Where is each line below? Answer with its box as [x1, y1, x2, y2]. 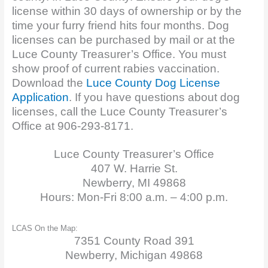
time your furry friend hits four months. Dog [11, 19, 229, 32]
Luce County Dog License [86, 76, 220, 89]
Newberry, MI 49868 [82, 176, 186, 189]
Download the [11, 76, 86, 89]
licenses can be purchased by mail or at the [11, 33, 235, 46]
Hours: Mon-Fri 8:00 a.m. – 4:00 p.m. [40, 190, 228, 203]
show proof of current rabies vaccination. [11, 62, 220, 75]
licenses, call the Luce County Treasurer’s [11, 105, 227, 118]
